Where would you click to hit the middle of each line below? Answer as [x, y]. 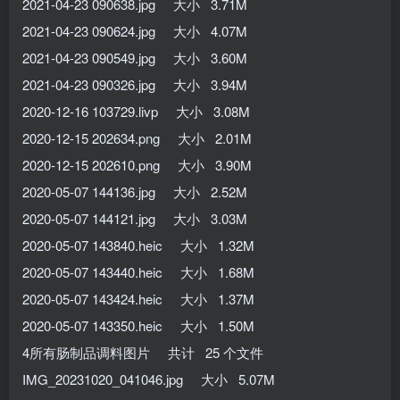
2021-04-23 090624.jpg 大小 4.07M [135, 30]
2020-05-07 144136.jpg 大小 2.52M [135, 191]
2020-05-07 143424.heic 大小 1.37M [138, 298]
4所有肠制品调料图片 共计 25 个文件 [143, 352]
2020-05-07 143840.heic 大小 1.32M [138, 245]
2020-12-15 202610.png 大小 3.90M [137, 164]
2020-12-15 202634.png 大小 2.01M [137, 137]
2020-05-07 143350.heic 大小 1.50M [138, 325]
